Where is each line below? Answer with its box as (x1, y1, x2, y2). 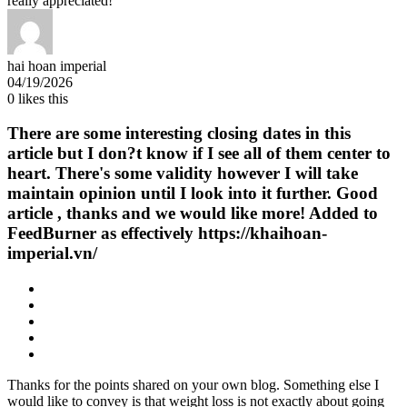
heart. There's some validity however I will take (7, 164, 358, 184)
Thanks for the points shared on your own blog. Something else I (7, 377, 379, 393)
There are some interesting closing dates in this (7, 124, 351, 144)
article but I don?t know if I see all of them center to (7, 144, 391, 164)
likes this (15, 90, 68, 106)
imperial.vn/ (7, 243, 97, 263)
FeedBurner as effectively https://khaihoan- (7, 223, 327, 243)
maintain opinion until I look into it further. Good (7, 184, 378, 203)
